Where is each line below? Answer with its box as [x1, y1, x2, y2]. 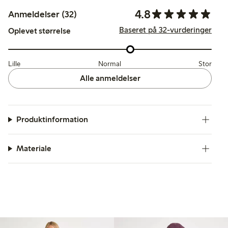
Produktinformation [16, 115, 88, 124]
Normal [98, 60, 121, 68]
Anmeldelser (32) [8, 8, 77, 20]
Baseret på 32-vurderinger [119, 25, 212, 35]
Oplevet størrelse [8, 25, 71, 36]
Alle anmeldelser [79, 73, 140, 83]
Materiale [16, 144, 51, 153]
